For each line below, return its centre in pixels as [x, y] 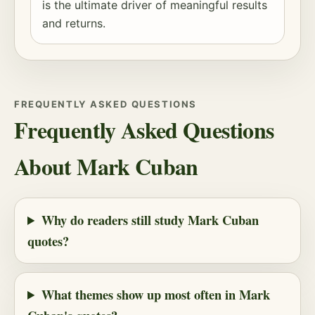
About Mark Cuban [106, 166]
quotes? [48, 241]
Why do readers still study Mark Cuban [150, 220]
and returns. [74, 23]
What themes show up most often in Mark [155, 294]
